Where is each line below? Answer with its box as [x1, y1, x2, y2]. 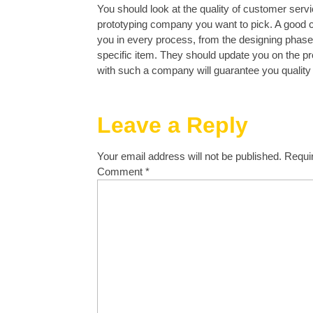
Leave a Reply [97, 112, 248, 138]
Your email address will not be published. [97, 150, 282, 163]
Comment [97, 166, 145, 178]
